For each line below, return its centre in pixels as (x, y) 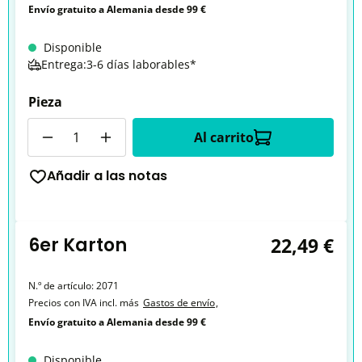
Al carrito (224, 137)
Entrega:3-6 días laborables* (119, 64)
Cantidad (55, 127)
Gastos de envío (179, 303)
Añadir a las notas (107, 176)
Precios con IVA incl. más (84, 303)
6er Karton (78, 245)
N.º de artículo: (62, 286)
